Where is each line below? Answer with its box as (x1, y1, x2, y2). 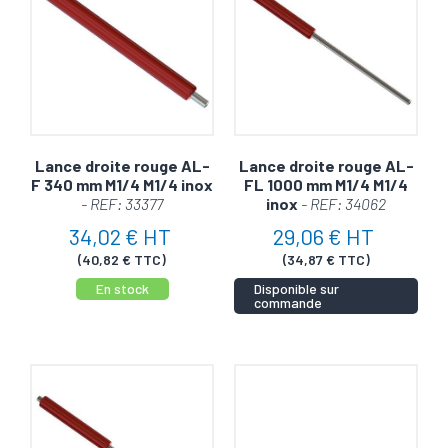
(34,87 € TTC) (282, 250, 370, 268)
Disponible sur (254, 279, 339, 297)
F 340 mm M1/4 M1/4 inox (31, 174, 213, 194)
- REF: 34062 (301, 193, 386, 213)
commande (254, 293, 322, 311)
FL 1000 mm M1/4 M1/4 (244, 174, 408, 194)
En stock (95, 279, 149, 297)
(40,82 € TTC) (78, 250, 166, 268)
